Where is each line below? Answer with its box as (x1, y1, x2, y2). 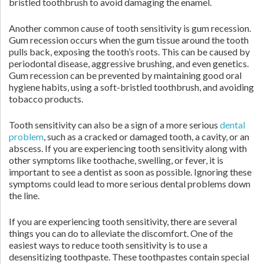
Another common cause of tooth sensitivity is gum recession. (9, 22, 251, 34)
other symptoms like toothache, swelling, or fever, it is (9, 154, 223, 166)
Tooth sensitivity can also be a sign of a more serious (9, 119, 220, 130)
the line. (9, 190, 39, 201)
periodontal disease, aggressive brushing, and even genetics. (9, 58, 249, 69)
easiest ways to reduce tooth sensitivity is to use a (9, 239, 207, 250)
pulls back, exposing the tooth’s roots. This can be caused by (9, 46, 250, 57)
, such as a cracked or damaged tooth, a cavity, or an (44, 131, 249, 142)
